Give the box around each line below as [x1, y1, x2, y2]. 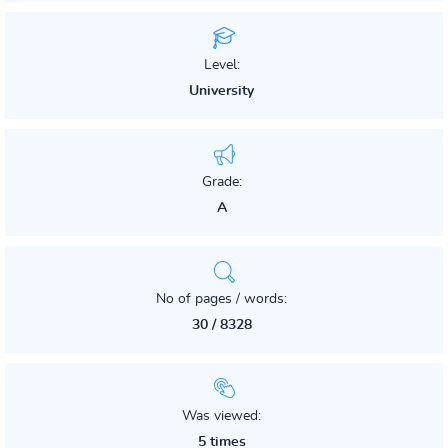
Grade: [201, 175, 242, 189]
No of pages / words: [156, 292, 287, 306]
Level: [203, 58, 240, 72]
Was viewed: [182, 409, 261, 423]
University [189, 84, 254, 98]
